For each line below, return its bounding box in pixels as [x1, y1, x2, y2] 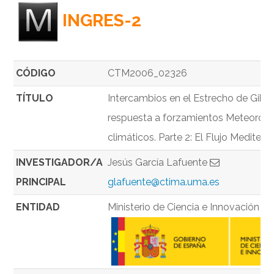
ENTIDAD [16, 201, 61, 213]
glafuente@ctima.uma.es [108, 176, 220, 188]
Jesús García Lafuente [108, 157, 210, 169]
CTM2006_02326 [108, 67, 188, 80]
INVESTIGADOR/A [16, 157, 103, 169]
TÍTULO [16, 92, 54, 105]
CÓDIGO [16, 67, 56, 80]
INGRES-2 [62, 10, 142, 31]
